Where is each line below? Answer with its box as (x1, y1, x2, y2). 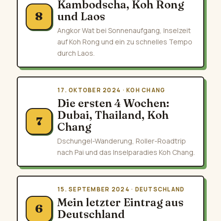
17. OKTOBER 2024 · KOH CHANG (57, 86, 166, 94)
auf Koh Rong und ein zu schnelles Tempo (57, 37, 192, 46)
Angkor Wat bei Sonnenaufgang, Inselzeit (57, 25, 191, 35)
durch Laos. (57, 48, 95, 58)
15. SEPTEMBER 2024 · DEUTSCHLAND (57, 185, 185, 193)
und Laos (57, 9, 105, 23)
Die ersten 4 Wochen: (57, 96, 169, 110)
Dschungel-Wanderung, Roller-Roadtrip (57, 136, 186, 146)
